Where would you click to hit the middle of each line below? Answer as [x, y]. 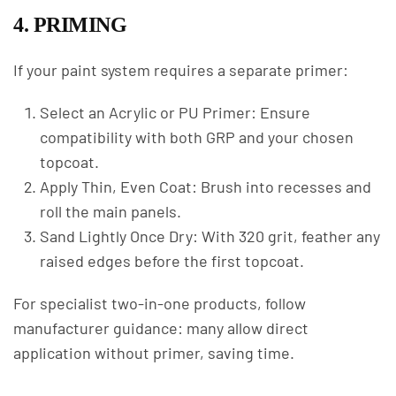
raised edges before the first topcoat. [172, 261]
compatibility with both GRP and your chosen [197, 137]
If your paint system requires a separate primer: [181, 70]
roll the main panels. [110, 211]
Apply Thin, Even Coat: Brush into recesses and [206, 187]
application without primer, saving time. [154, 353]
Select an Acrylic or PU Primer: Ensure [175, 112]
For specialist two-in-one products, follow [160, 303]
